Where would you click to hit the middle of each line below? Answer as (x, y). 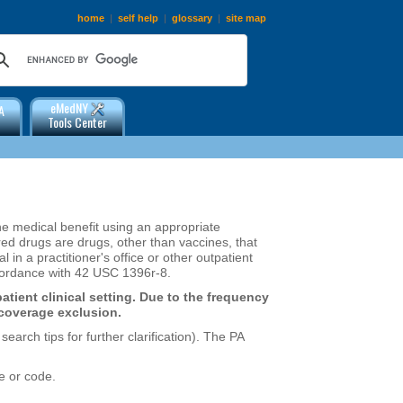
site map (246, 18)
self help (138, 18)
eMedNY (71, 107)
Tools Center (77, 122)
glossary (192, 18)
